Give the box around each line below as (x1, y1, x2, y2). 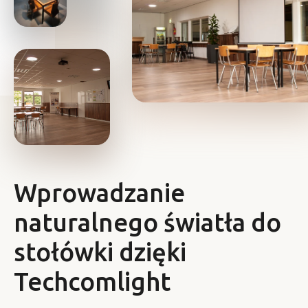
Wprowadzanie (14, 178, 185, 207)
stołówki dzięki (14, 237, 186, 266)
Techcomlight (14, 267, 170, 296)
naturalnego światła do (14, 208, 281, 236)
